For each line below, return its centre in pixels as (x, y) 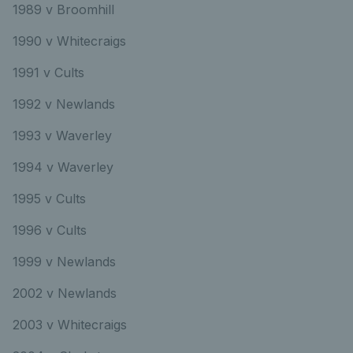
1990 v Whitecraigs (69, 41)
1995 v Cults (55, 198)
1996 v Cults (56, 230)
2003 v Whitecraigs (82, 324)
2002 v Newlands (82, 293)
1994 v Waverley (63, 167)
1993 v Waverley (80, 135)
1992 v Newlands (64, 104)
